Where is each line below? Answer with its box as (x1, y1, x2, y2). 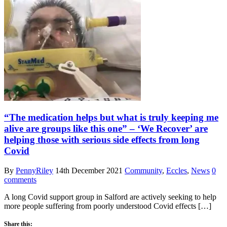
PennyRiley (16, 166, 53, 175)
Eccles (166, 166, 187, 175)
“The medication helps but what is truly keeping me (4, 112, 218, 123)
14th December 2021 (55, 166, 123, 175)
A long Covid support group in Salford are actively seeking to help (4, 192, 216, 201)
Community (125, 166, 162, 175)
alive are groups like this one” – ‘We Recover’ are (4, 123, 208, 134)
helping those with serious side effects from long (4, 134, 200, 145)
